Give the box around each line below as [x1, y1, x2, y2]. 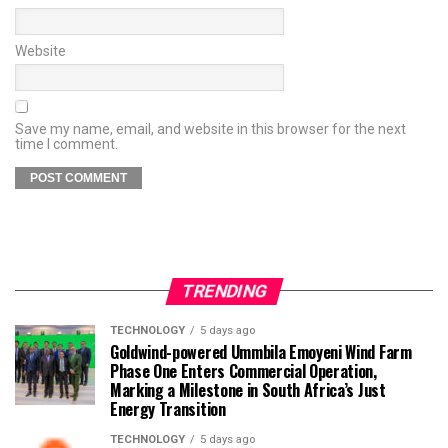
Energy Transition [110, 396, 226, 421]
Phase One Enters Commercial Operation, [110, 358, 377, 383]
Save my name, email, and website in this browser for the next [15, 120, 406, 137]
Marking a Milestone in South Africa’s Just [110, 377, 386, 402]
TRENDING [178, 280, 270, 301]
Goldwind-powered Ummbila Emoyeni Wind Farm [110, 339, 412, 364]
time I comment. [15, 135, 118, 152]
